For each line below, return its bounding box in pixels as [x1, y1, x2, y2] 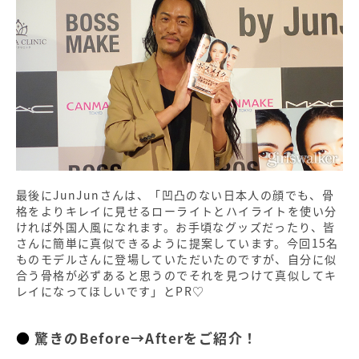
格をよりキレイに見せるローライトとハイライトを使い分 [16, 203, 337, 220]
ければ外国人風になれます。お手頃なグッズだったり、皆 [16, 219, 336, 236]
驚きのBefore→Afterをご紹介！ [34, 328, 258, 349]
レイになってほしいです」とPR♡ [16, 283, 205, 300]
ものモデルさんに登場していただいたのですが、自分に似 [16, 251, 337, 268]
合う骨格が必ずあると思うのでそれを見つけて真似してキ [16, 267, 337, 284]
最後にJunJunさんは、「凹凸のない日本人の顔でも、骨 [16, 187, 335, 204]
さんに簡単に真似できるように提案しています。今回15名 [16, 235, 339, 252]
